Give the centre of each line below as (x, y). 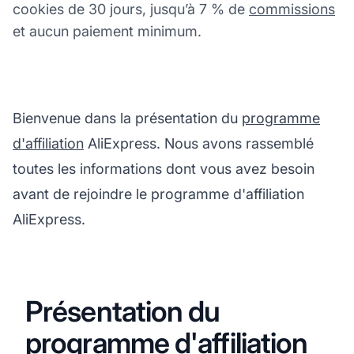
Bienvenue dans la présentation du (127, 118)
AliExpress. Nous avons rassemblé (199, 143)
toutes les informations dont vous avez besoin (164, 168)
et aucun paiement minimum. (107, 31)
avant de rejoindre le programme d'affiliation (158, 194)
